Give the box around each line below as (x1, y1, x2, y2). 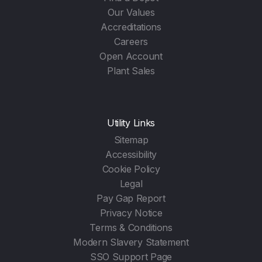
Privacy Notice (99, 207, 163, 219)
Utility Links (107, 117, 155, 129)
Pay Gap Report (96, 192, 166, 205)
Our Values (107, 6, 155, 19)
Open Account (99, 50, 163, 63)
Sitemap (113, 134, 149, 146)
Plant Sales (107, 65, 155, 77)
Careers (114, 36, 148, 48)
